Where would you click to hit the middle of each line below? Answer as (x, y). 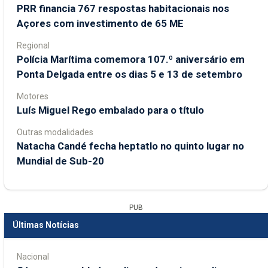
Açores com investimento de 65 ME (100, 23)
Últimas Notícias (46, 225)
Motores (33, 96)
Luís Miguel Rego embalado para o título (110, 110)
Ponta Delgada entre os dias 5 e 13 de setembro (130, 74)
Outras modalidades (55, 132)
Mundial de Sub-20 (60, 161)
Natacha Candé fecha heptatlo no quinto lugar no (130, 146)
